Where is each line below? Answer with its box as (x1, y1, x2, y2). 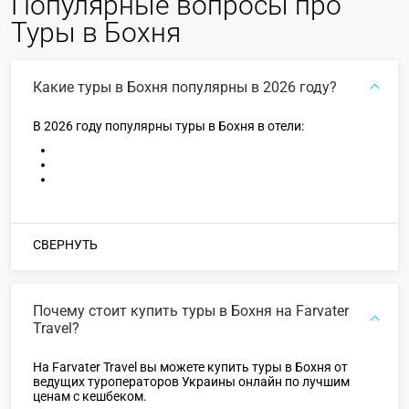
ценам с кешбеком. (33, 389, 147, 404)
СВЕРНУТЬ (33, 237, 98, 253)
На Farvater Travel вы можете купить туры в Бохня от (33, 360, 348, 375)
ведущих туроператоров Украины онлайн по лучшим (33, 374, 350, 390)
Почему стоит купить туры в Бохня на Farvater (33, 302, 349, 320)
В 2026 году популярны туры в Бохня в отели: (33, 119, 307, 134)
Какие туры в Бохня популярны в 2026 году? (33, 79, 337, 97)
